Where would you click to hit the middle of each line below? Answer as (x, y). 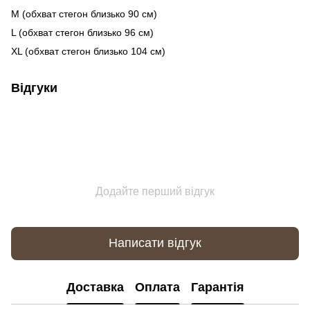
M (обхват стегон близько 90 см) (84, 13)
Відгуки (34, 88)
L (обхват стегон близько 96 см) (82, 32)
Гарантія (217, 288)
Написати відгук (155, 243)
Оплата (157, 288)
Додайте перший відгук (155, 191)
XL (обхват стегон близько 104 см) (88, 51)
